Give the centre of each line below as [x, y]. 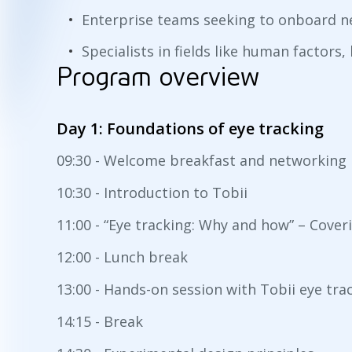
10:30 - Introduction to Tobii [152, 192]
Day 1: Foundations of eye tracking [190, 128]
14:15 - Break [100, 321]
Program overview [158, 77]
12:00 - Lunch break [122, 257]
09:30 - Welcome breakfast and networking [202, 160]
